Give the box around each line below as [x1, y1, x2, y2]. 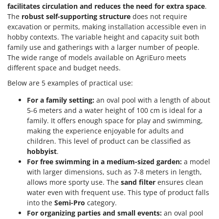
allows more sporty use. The [27, 177, 121, 187]
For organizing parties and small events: [27, 208, 162, 218]
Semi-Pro [54, 198, 85, 208]
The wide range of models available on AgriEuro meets [7, 53, 186, 63]
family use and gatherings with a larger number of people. [7, 43, 199, 52]
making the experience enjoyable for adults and [27, 126, 184, 136]
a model [182, 157, 210, 167]
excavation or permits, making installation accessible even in [7, 22, 206, 32]
